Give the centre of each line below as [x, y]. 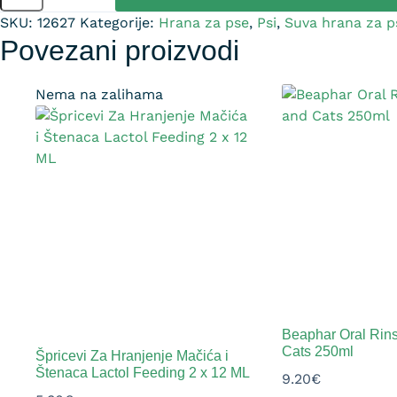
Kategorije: [119, 22]
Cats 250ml [317, 351]
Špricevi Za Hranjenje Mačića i [132, 355]
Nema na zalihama [99, 95]
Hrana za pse [204, 22]
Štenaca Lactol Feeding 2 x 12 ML [143, 372]
